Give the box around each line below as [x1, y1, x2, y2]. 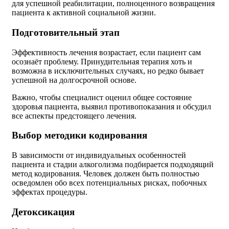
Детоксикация [12, 206, 75, 217]
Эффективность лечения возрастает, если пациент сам [12, 48, 201, 57]
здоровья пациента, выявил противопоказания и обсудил [12, 102, 211, 111]
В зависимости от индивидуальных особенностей [12, 151, 186, 159]
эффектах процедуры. [12, 188, 87, 196]
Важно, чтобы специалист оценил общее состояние [12, 93, 192, 102]
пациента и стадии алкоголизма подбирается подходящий [12, 160, 214, 169]
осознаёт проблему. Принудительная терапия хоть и [12, 57, 192, 66]
